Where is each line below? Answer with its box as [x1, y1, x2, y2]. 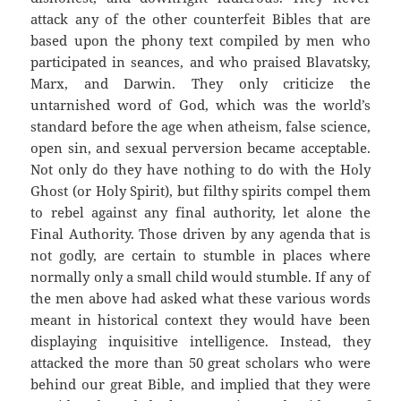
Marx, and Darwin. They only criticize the [30, 74, 371, 93]
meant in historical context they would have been [30, 311, 371, 329]
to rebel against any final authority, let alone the [30, 203, 371, 222]
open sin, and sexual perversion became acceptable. [30, 139, 371, 158]
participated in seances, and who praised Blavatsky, [30, 53, 371, 72]
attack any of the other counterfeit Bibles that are [30, 10, 371, 29]
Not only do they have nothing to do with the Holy [30, 160, 371, 179]
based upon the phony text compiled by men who [30, 31, 371, 50]
